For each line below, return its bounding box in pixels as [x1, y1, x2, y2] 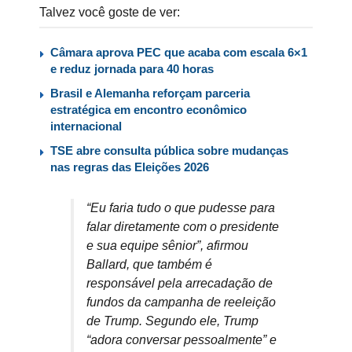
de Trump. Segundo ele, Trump [86, 314, 258, 328]
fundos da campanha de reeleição [86, 295, 276, 310]
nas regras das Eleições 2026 [50, 160, 209, 174]
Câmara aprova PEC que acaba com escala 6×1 [50, 46, 307, 60]
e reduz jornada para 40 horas [50, 62, 214, 76]
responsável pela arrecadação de [86, 277, 273, 291]
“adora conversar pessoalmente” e [86, 333, 277, 347]
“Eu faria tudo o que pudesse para [86, 201, 275, 215]
